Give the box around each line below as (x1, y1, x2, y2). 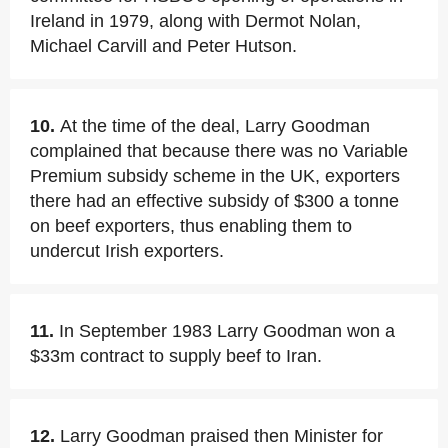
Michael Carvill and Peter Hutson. (30, 36, 297, 56)
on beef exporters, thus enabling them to (30, 216, 352, 236)
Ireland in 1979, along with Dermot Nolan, (30, 11, 361, 31)
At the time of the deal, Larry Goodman (60, 116, 370, 136)
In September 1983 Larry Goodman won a (59, 321, 395, 341)
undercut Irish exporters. (30, 241, 224, 261)
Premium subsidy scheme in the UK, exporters (30, 166, 400, 186)
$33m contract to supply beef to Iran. (30, 346, 322, 366)
